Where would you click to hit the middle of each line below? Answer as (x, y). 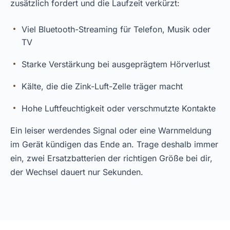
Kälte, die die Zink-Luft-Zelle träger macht (102, 86)
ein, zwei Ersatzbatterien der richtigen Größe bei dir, (111, 158)
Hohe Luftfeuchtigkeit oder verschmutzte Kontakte (119, 108)
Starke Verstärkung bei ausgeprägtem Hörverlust (116, 64)
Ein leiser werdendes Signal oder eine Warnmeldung (111, 130)
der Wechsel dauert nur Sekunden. (77, 172)
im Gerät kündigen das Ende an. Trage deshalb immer (114, 144)
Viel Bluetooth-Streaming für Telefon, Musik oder (116, 29)
